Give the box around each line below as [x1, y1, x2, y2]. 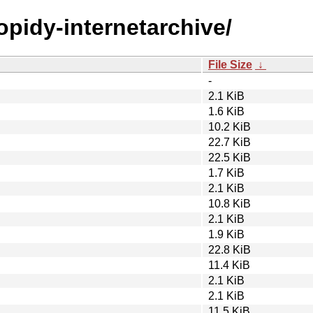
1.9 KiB [208, 228, 245, 240]
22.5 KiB [208, 151, 251, 163]
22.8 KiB [208, 243, 251, 256]
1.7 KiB [208, 166, 245, 179]
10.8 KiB [208, 197, 251, 210]
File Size [208, 58, 252, 71]
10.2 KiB [208, 120, 251, 133]
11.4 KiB [208, 259, 250, 271]
